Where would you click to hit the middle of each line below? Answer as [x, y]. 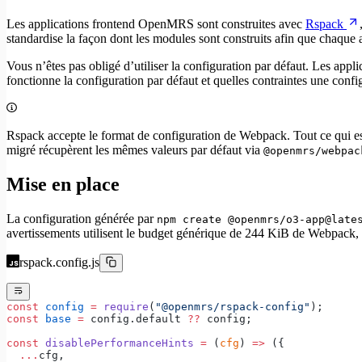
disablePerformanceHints [116, 343]
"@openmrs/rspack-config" [233, 306]
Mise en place [63, 185]
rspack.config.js [59, 263]
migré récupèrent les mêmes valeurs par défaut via [135, 150]
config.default [136, 318]
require [123, 306]
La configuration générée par [82, 219]
